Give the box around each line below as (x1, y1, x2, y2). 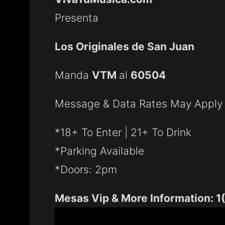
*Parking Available (55, 144, 144, 157)
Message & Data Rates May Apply (55, 97, 222, 110)
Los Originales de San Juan (55, 40, 194, 53)
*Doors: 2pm (55, 163, 117, 176)
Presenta (55, 11, 98, 24)
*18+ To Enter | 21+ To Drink (55, 126, 191, 139)
